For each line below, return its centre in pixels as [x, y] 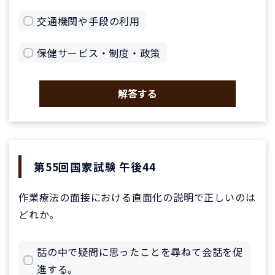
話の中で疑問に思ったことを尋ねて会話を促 [140, 252]
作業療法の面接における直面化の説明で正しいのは [137, 197]
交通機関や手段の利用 [88, 21]
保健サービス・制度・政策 [99, 52]
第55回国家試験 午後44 [95, 166]
